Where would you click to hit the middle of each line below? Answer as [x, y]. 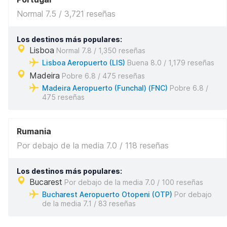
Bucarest [46, 182]
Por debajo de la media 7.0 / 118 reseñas [93, 145]
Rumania [34, 131]
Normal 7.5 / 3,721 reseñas [66, 14]
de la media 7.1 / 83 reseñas [89, 203]
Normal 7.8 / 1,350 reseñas [100, 50]
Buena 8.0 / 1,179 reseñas [170, 63]
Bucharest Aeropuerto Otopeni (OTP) [107, 194]
